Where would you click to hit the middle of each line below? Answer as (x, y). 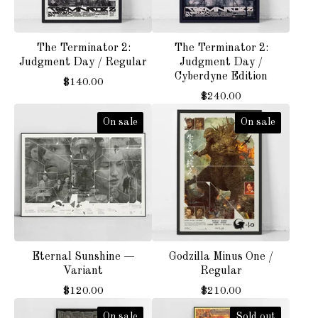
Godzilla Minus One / (221, 257)
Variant (83, 271)
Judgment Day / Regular (83, 62)
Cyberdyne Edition (221, 76)
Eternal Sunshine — (83, 257)
